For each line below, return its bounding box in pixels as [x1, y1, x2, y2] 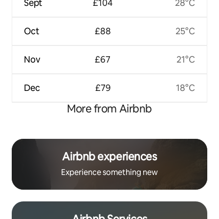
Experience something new [61, 167, 158, 177]
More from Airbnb [67, 101, 152, 116]
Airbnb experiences [62, 149, 157, 164]
